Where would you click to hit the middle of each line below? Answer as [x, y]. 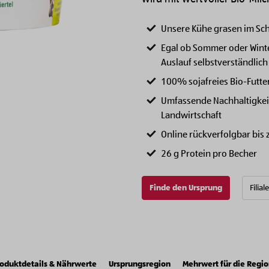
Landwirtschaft [191, 116]
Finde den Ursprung [186, 188]
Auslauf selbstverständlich [214, 63]
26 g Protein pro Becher [209, 154]
